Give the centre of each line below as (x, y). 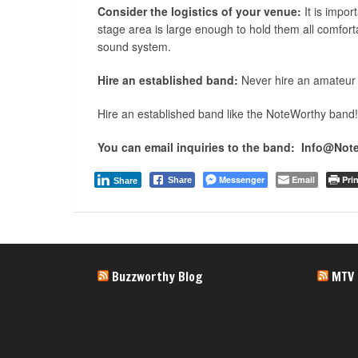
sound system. (134, 46)
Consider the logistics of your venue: (199, 11)
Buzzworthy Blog (157, 276)
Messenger (242, 179)
